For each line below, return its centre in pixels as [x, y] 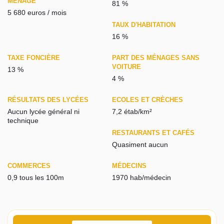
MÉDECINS [129, 166]
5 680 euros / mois [37, 13]
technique [23, 121]
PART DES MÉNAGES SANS [156, 58]
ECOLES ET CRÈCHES [147, 100]
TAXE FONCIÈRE [34, 58]
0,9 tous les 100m [36, 178]
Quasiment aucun [140, 145]
